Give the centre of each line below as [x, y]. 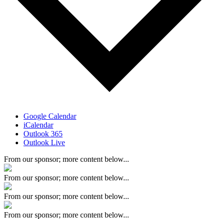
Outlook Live [44, 143]
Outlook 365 [43, 134]
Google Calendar [50, 116]
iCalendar [38, 125]
